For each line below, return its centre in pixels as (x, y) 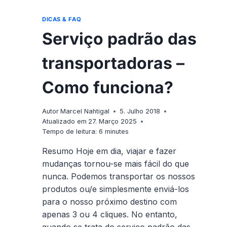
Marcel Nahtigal (85, 111)
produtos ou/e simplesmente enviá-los (116, 189)
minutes (117, 131)
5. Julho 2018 (140, 111)
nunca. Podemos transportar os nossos (119, 176)
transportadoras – (113, 63)
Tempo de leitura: (69, 131)
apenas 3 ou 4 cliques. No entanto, (110, 214)
